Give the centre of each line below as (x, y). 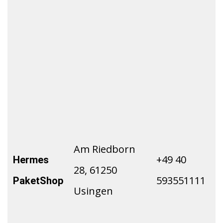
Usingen (93, 191)
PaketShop (38, 181)
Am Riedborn (105, 149)
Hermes (31, 160)
